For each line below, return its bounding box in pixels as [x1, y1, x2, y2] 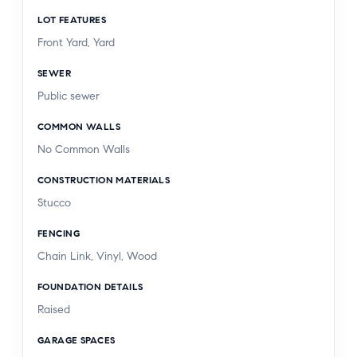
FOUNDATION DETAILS [37, 280, 143, 292]
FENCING [37, 226, 80, 239]
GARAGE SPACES [37, 333, 116, 346]
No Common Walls [37, 142, 130, 156]
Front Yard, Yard [37, 35, 115, 49]
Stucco [37, 195, 71, 210]
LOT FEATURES [37, 13, 107, 25]
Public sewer [37, 88, 100, 103]
